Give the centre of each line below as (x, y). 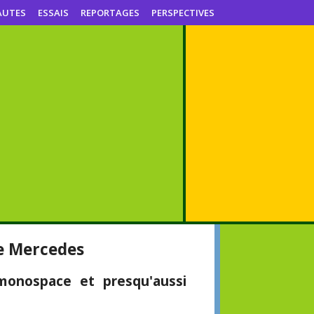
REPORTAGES (110, 13)
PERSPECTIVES (183, 13)
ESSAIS (53, 13)
